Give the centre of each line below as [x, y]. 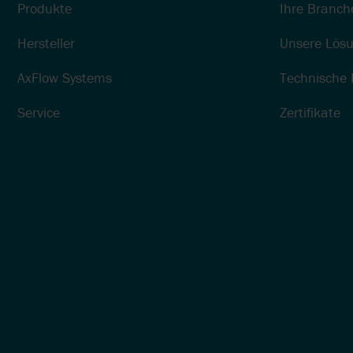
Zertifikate [310, 113]
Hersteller [46, 43]
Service [39, 113]
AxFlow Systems [65, 78]
